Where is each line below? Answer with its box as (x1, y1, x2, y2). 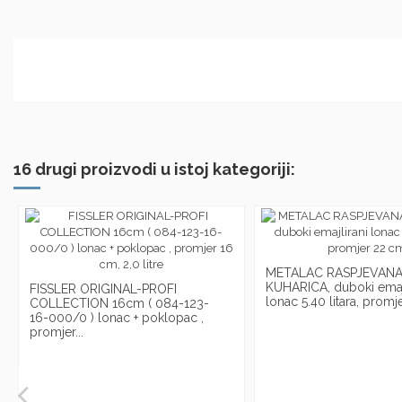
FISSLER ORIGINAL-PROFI (30, 282, 177, 297)
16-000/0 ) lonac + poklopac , (30, 310, 204, 326)
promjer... (30, 325, 83, 340)
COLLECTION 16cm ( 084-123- (30, 296, 209, 311)
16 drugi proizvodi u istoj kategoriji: (13, 159, 295, 179)
